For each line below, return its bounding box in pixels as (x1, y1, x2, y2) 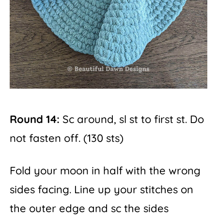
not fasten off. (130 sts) (10, 131, 124, 145)
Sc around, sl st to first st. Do (60, 112, 204, 126)
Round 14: (10, 112, 60, 126)
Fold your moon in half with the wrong (10, 164, 201, 178)
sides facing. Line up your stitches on (10, 183, 193, 197)
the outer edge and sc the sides (10, 201, 169, 216)
